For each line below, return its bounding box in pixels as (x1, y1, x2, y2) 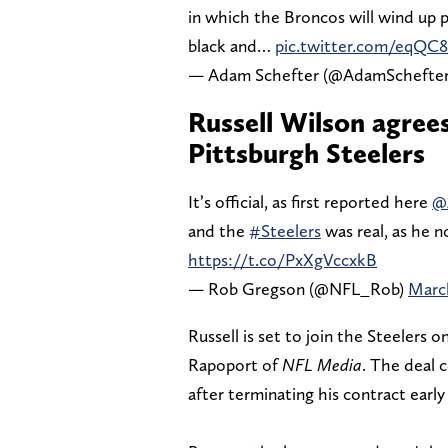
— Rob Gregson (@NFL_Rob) (188, 277, 408, 299)
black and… (188, 34, 275, 56)
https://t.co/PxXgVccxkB (188, 248, 377, 270)
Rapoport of (188, 353, 282, 375)
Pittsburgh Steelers (188, 135, 425, 170)
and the (188, 219, 249, 241)
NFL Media (282, 353, 362, 375)
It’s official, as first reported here (188, 190, 432, 212)
